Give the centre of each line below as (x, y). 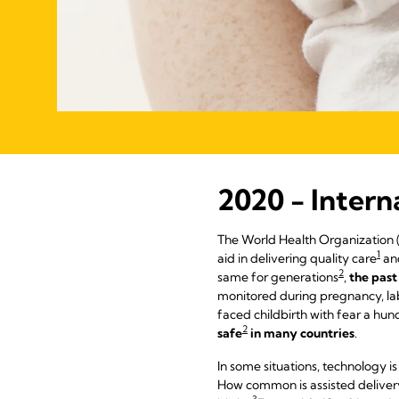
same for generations (278, 277)
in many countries (301, 333)
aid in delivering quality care (297, 258)
